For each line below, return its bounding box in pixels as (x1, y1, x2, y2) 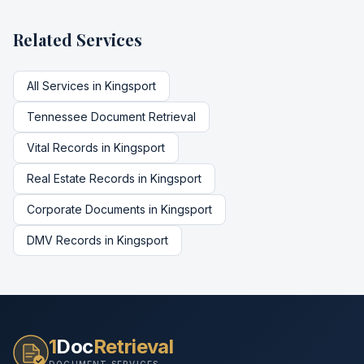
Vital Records (27, 141, 98, 154)
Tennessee (27, 110, 88, 123)
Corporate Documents (27, 202, 145, 216)
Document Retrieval (88, 110, 196, 123)
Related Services (13, 28, 142, 50)
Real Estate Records (27, 171, 135, 185)
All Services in (27, 79, 105, 93)
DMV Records (27, 233, 102, 247)
